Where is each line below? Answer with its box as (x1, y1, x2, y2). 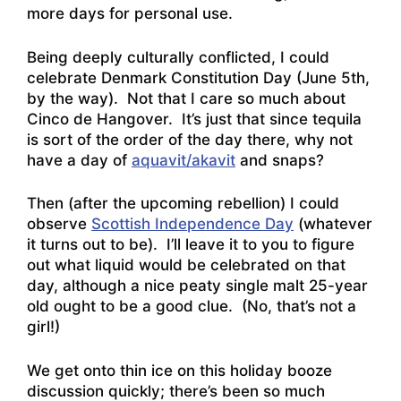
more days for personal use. (27, 4, 233, 23)
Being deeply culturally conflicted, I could (27, 47, 329, 66)
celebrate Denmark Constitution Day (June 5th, (27, 68, 370, 87)
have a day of (27, 150, 132, 169)
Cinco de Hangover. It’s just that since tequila (27, 109, 362, 128)
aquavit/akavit (132, 150, 235, 169)
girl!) (27, 318, 60, 337)
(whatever (294, 215, 372, 234)
